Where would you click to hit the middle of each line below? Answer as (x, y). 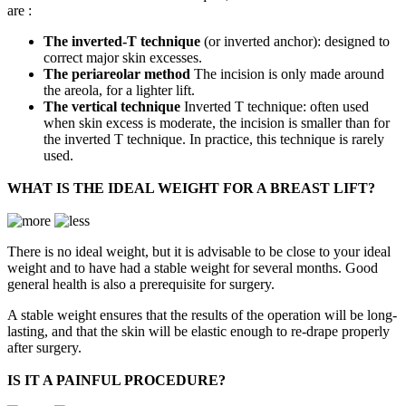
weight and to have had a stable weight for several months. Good (193, 268)
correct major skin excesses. (123, 58)
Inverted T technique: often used (275, 107)
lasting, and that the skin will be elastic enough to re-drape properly (198, 332)
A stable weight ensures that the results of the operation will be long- (202, 315)
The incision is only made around (287, 74)
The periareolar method (117, 74)
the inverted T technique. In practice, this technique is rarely (214, 140)
